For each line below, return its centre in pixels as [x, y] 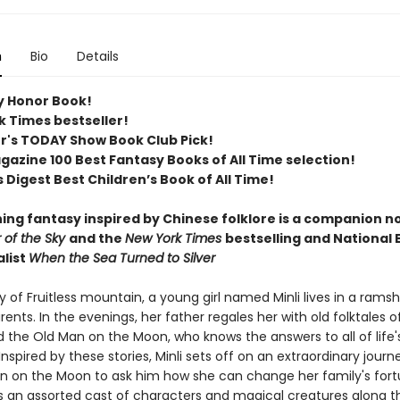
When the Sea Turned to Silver [121, 258]
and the [96, 238]
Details [97, 56]
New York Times [175, 238]
